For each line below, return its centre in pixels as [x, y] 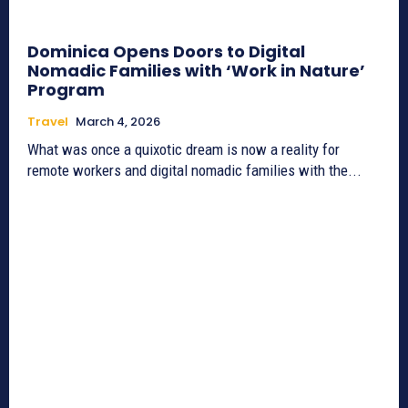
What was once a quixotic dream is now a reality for [184, 150]
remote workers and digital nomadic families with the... [194, 171]
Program [66, 90]
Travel [48, 122]
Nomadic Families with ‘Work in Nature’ [196, 71]
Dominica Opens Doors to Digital [166, 52]
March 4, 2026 [118, 122]
